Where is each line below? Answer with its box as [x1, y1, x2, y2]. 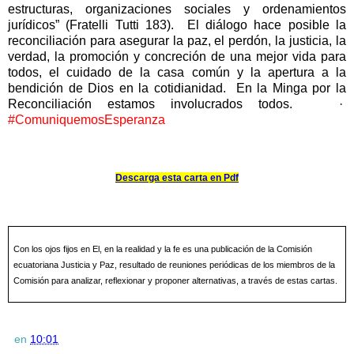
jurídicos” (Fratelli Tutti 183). [8, 18, 174, 32]
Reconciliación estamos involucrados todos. [8, 97, 308, 111]
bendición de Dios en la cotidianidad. [8, 81, 226, 96]
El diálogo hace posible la [186, 18, 347, 32]
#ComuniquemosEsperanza [8, 113, 165, 127]
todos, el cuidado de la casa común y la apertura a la [8, 66, 346, 80]
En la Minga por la [235, 81, 347, 96]
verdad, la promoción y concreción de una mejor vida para [8, 50, 346, 64]
